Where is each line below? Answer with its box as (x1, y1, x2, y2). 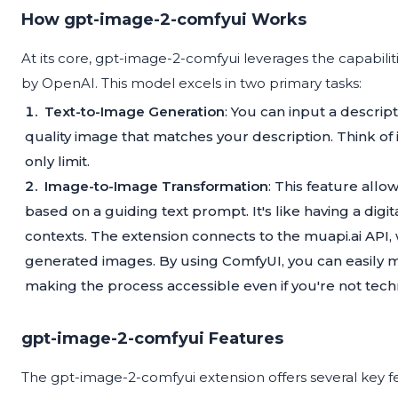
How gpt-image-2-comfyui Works (21, 10, 306, 30)
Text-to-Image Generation (44, 103, 225, 121)
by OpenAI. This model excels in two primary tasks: (21, 75, 362, 92)
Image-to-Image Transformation (44, 178, 268, 195)
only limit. (25, 153, 90, 171)
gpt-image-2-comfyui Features (21, 329, 283, 349)
